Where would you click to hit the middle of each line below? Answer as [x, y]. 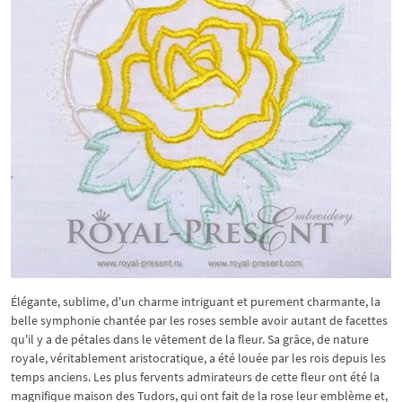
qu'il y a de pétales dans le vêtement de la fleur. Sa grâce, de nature [190, 339]
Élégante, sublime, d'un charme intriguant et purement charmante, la [196, 301]
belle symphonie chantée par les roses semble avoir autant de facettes [199, 320]
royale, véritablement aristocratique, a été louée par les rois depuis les [198, 358]
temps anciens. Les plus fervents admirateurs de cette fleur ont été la [195, 377]
